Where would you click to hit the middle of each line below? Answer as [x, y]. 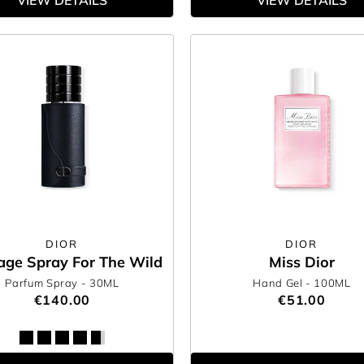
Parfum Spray [43, 283]
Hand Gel [279, 283]
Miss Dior [301, 262]
